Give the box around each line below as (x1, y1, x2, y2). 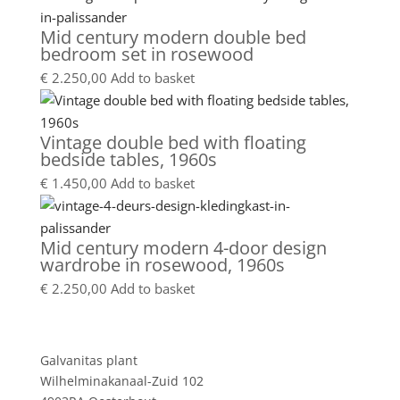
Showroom (39, 319, 137, 344)
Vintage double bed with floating (39, 130, 306, 154)
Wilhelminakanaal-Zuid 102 (39, 372, 204, 389)
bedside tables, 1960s (39, 147, 217, 171)
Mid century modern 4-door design (39, 236, 327, 260)
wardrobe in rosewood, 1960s (39, 253, 285, 277)
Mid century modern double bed (39, 25, 306, 49)
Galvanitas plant (39, 352, 137, 369)
